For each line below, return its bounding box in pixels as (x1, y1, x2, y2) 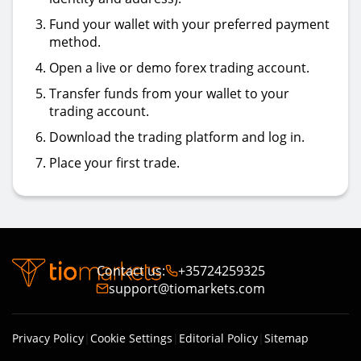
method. (49, 33, 101, 51)
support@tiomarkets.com (109, 280, 265, 297)
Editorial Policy (179, 330, 258, 346)
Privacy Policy (12, 330, 84, 346)
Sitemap (264, 330, 309, 346)
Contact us (96, 262, 162, 280)
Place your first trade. (49, 154, 180, 172)
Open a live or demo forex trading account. (49, 59, 309, 77)
